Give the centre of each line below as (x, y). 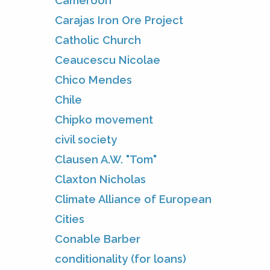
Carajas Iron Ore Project (119, 20)
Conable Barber (98, 239)
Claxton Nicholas (100, 179)
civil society (86, 139)
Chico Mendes (93, 80)
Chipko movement (104, 119)
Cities (70, 219)
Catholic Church (98, 40)
